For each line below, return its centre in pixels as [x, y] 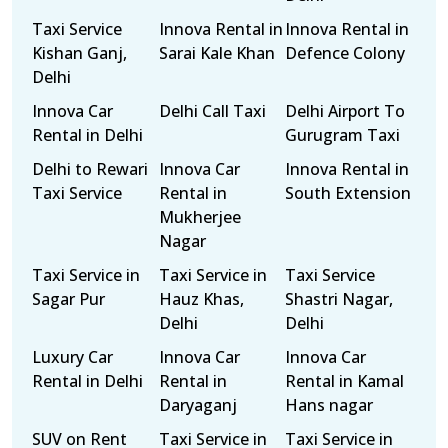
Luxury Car [72, 357]
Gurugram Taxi [343, 135]
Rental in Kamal [345, 381]
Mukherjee [199, 217]
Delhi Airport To [345, 111]
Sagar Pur [68, 299]
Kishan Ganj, [79, 53]
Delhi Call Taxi [212, 111]
